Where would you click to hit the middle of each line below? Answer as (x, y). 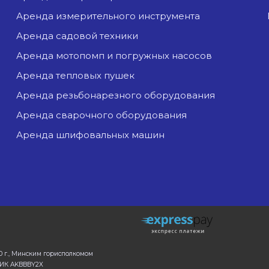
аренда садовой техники (81, 36)
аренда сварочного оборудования (105, 115)
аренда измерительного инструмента (112, 16)
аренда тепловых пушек (79, 76)
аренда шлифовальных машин (94, 135)
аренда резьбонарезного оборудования (119, 95)
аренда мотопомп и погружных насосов (118, 56)
